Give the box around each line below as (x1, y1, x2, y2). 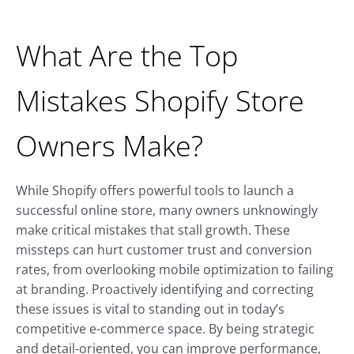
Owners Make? (16, 126, 203, 166)
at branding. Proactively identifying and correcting (16, 281, 314, 299)
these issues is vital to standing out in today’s (16, 300, 284, 318)
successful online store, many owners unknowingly (16, 201, 318, 220)
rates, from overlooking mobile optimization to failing (16, 261, 333, 279)
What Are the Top (16, 36, 238, 76)
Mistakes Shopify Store (16, 81, 304, 121)
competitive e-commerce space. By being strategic (16, 320, 314, 338)
